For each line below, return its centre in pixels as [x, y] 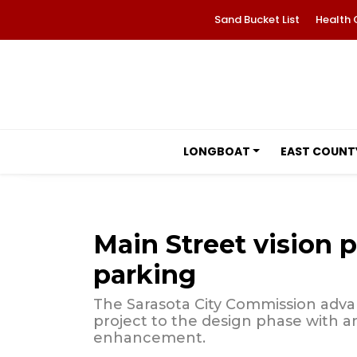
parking [145, 275]
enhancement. [149, 338]
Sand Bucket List [257, 20]
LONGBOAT [216, 151]
